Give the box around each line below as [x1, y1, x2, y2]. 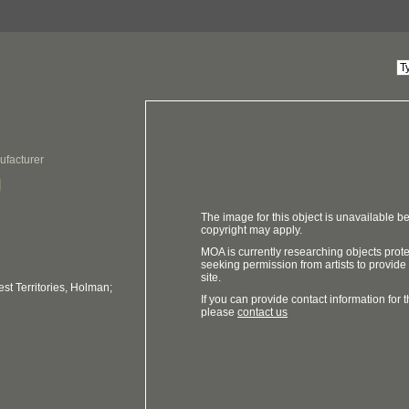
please [201, 306, 237, 319]
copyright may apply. [201, 224, 302, 236]
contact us [237, 306, 288, 319]
